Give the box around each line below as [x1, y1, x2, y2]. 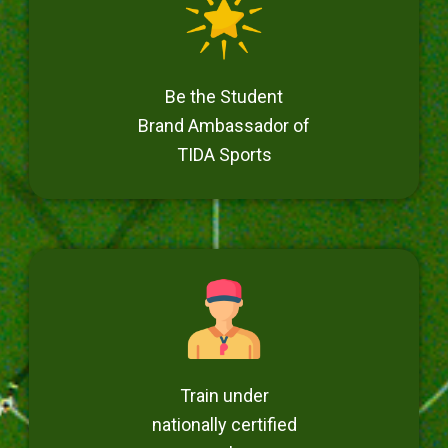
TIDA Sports [176, 144, 272, 166]
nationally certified [151, 414, 297, 436]
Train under [179, 385, 269, 407]
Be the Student [165, 86, 283, 108]
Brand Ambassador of [138, 115, 310, 137]
